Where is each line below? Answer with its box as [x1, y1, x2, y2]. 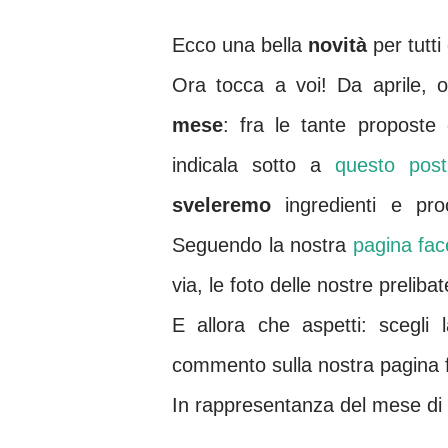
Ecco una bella [172, 34, 308, 56]
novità [308, 34, 373, 56]
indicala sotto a [172, 154, 321, 176]
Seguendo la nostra [172, 234, 353, 256]
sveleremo [172, 194, 286, 216]
